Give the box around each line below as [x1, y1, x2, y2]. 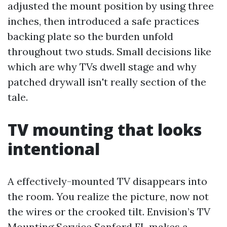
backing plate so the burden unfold [8, 30, 173, 43]
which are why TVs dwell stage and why [8, 60, 197, 73]
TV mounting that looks [8, 119, 202, 140]
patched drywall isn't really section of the [8, 75, 206, 88]
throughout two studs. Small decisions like [8, 45, 211, 58]
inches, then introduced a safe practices [8, 15, 199, 27]
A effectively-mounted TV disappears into [8, 175, 207, 187]
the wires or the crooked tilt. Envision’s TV [8, 205, 210, 218]
